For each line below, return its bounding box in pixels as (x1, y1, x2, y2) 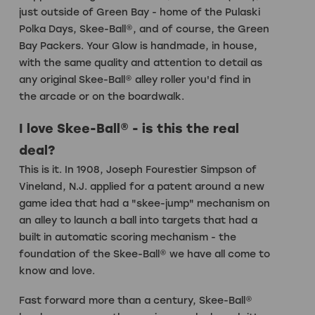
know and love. (19, 264, 95, 277)
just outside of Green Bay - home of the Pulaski (19, 6, 260, 18)
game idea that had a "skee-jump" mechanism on (19, 197, 270, 210)
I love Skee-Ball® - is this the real (19, 120, 239, 136)
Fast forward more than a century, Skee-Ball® (19, 294, 252, 307)
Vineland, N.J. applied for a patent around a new (19, 180, 264, 193)
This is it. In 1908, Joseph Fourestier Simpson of (19, 163, 257, 176)
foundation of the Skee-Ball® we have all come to (19, 247, 270, 260)
